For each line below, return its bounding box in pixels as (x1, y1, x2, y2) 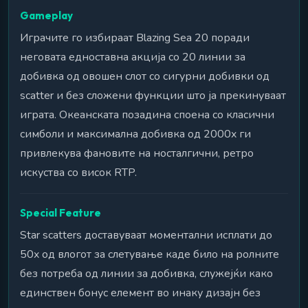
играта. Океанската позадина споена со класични (20, 107, 274, 122)
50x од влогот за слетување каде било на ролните (20, 246, 279, 262)
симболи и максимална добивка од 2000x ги (20, 126, 251, 142)
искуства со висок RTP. (20, 164, 137, 180)
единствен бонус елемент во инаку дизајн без (20, 285, 261, 300)
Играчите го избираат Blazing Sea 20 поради (20, 30, 250, 45)
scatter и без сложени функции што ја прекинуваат (20, 87, 286, 103)
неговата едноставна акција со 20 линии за (20, 49, 245, 65)
